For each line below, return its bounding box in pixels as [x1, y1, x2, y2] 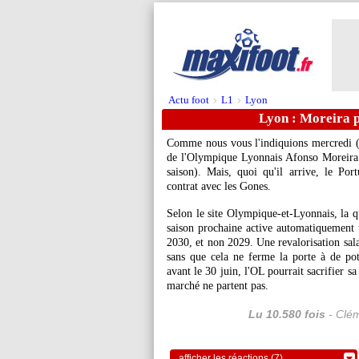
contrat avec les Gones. [167, 180, 271, 192]
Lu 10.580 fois [248, 308, 325, 321]
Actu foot [168, 94, 209, 106]
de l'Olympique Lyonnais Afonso [167, 151, 322, 163]
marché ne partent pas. [167, 280, 268, 292]
